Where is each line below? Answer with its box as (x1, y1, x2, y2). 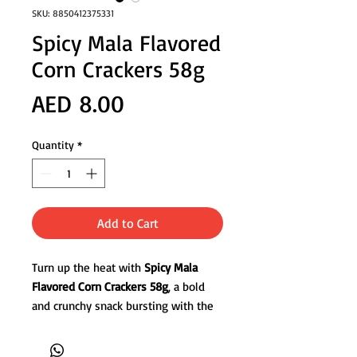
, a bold (168, 278, 205, 294)
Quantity (32, 137, 74, 151)
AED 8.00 (32, 88, 124, 118)
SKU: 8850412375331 (32, 6, 114, 19)
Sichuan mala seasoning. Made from (32, 335, 215, 351)
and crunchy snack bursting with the (32, 297, 214, 313)
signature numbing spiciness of (32, 316, 192, 332)
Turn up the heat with (32, 259, 144, 275)
